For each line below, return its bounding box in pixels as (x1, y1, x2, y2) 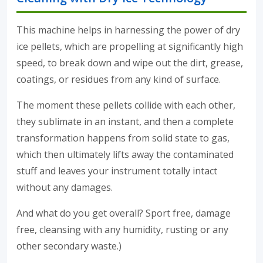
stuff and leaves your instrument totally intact (16, 164, 217, 178)
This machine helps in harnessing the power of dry (16, 23, 240, 37)
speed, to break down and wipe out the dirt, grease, (16, 56, 243, 70)
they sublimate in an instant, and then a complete (16, 115, 234, 129)
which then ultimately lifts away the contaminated (16, 148, 234, 161)
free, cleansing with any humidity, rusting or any (16, 223, 228, 237)
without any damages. (16, 181, 113, 194)
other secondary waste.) (16, 240, 122, 253)
